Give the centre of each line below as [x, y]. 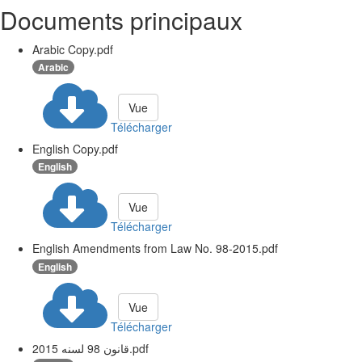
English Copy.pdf [75, 149]
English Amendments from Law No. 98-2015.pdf [155, 248]
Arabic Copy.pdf [73, 49]
